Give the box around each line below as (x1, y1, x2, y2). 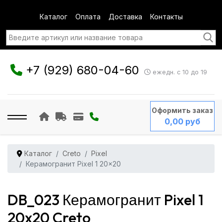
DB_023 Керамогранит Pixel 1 (7, 190, 204, 209)
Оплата (75, 12, 101, 21)
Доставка (108, 12, 142, 21)
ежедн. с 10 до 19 (150, 68, 207, 76)
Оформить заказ (151, 106, 213, 114)
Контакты (150, 12, 183, 21)
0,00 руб (164, 116, 200, 126)
